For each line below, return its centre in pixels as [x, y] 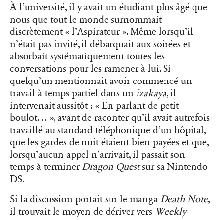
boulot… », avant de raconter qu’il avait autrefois [110, 118]
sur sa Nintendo [174, 167]
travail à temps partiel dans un [73, 94]
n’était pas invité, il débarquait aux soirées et [100, 44]
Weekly [170, 212]
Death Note [184, 200]
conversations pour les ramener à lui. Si [90, 69]
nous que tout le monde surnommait [86, 20]
